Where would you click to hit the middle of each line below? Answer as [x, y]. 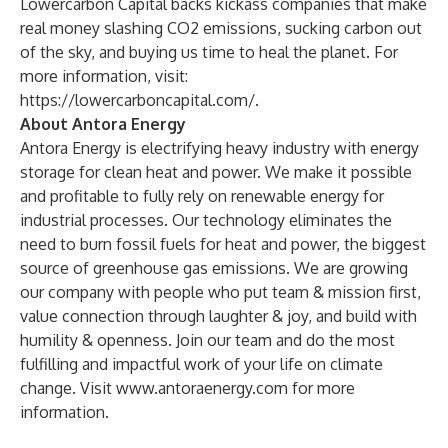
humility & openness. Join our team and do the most [207, 340]
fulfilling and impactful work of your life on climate [201, 364]
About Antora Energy [103, 124]
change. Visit [68, 388]
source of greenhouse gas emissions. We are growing [214, 268]
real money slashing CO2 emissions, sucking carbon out [221, 28]
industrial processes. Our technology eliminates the [206, 220]
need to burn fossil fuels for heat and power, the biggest [223, 244]
